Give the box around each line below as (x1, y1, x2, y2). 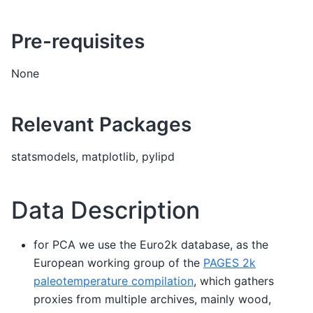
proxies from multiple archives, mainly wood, (34, 291, 271, 306)
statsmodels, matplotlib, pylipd (11, 150, 175, 164)
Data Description (11, 196, 200, 225)
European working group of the (34, 255, 203, 270)
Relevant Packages (11, 112, 191, 137)
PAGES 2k (203, 255, 256, 270)
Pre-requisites (11, 29, 145, 54)
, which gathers (194, 273, 274, 288)
